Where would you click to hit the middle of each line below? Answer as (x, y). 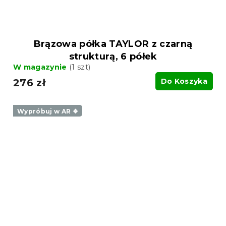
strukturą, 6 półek (113, 56)
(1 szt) (80, 67)
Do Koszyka (184, 81)
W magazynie (41, 67)
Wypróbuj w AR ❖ (48, 111)
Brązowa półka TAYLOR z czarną (113, 44)
